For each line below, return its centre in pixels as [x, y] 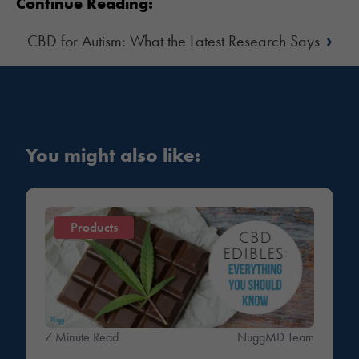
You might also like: [113, 155]
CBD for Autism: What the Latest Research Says [173, 41]
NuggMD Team [276, 337]
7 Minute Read [82, 337]
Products [94, 228]
